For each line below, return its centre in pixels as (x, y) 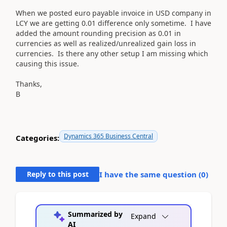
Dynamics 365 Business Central (108, 136)
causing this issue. (47, 63)
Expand (143, 216)
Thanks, (29, 84)
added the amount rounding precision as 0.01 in (98, 33)
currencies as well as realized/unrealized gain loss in (106, 43)
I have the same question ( (150, 174)
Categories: (37, 138)
